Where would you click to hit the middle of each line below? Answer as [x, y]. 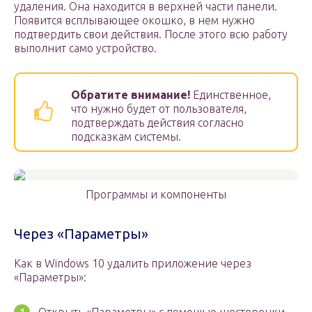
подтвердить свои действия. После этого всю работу [151, 34]
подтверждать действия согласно [157, 123]
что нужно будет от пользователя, [159, 109]
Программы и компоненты [156, 195]
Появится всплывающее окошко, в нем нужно [134, 21]
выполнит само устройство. [85, 48]
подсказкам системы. [126, 137]
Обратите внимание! [131, 95]
